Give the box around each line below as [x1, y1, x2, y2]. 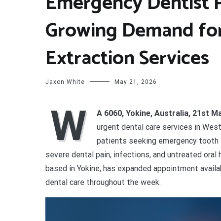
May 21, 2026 [114, 78, 157, 85]
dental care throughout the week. [45, 178, 161, 187]
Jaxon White [45, 78, 85, 85]
